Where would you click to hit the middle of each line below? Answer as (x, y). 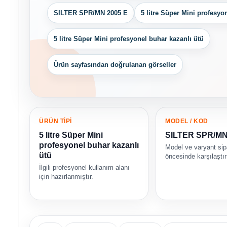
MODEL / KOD (187, 121)
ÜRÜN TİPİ (55, 121)
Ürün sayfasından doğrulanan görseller (115, 65)
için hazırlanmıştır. (66, 177)
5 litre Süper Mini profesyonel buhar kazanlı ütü (129, 39)
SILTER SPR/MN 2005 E (91, 13)
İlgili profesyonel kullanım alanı (84, 168)
